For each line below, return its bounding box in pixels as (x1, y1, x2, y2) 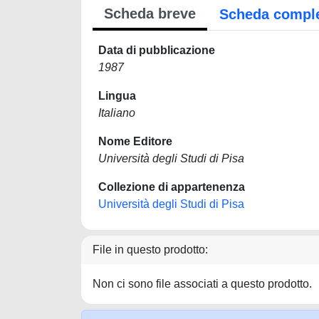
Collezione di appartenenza (98, 181, 245, 193)
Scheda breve (104, 6, 196, 21)
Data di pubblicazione (98, 44, 215, 56)
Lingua (98, 90, 136, 102)
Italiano (98, 107, 135, 119)
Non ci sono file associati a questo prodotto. (93, 278, 312, 290)
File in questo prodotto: (93, 244, 208, 256)
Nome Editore (98, 135, 172, 147)
